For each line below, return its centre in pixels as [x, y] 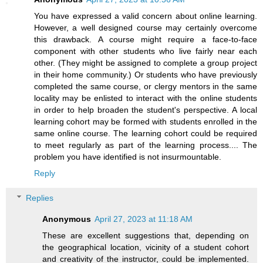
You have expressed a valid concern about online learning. [146, 16]
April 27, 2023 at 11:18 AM [144, 219]
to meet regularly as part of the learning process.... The [146, 145]
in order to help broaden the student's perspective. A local [146, 110]
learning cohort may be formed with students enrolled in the [146, 122]
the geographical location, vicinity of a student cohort [146, 247]
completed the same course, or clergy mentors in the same [146, 87]
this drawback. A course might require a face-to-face [146, 40]
